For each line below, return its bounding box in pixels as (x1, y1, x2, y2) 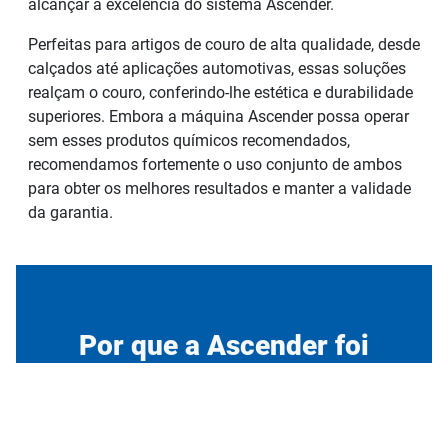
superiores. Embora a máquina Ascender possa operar (28, 106, 409, 126)
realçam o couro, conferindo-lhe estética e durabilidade (28, 82, 413, 102)
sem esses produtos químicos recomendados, (28, 130, 350, 150)
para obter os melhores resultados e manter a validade (28, 178, 411, 198)
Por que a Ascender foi (79, 328, 369, 362)
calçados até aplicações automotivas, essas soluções (28, 58, 406, 78)
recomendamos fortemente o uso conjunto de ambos (28, 154, 402, 174)
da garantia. (28, 202, 113, 222)
